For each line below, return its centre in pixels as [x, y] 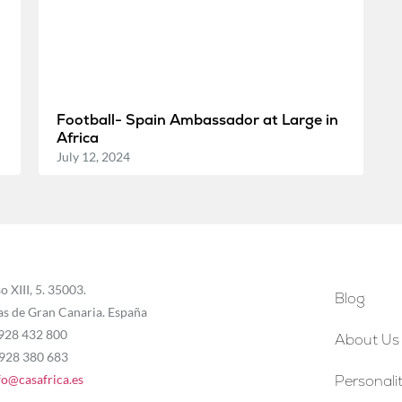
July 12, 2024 [93, 156]
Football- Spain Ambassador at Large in [197, 119]
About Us [367, 339]
